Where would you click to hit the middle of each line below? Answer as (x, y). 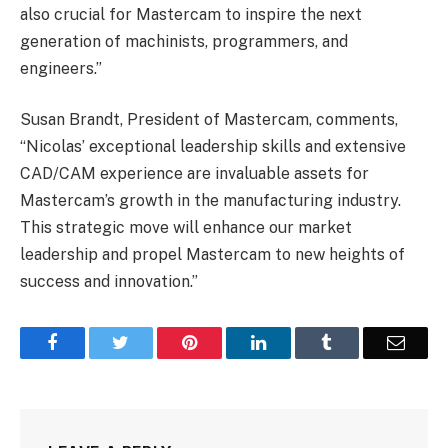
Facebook (91, 342)
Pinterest (228, 342)
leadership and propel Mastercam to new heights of (212, 255)
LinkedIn (297, 342)
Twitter (154, 342)
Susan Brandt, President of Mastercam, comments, (209, 120)
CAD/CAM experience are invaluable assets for (194, 174)
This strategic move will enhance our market (186, 228)
